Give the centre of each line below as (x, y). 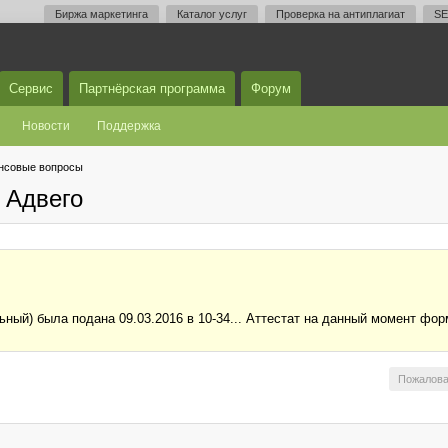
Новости (46, 126)
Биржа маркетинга (101, 14)
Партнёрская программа (152, 88)
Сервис (31, 88)
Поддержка (129, 126)
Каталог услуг (212, 14)
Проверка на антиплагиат (340, 14)
